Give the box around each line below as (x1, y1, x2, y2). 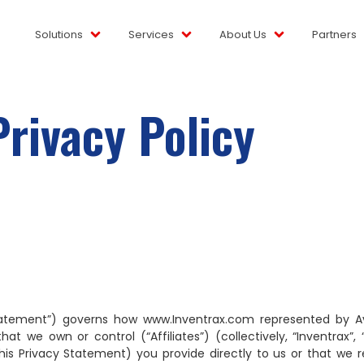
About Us (219, 26, 266, 42)
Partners (311, 26, 357, 42)
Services (128, 26, 174, 42)
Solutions (34, 26, 83, 42)
